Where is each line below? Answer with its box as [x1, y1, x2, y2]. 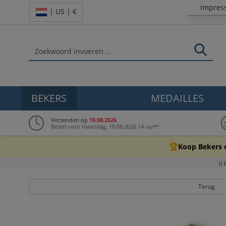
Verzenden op [51, 116, 89, 124]
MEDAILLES [151, 91, 204, 105]
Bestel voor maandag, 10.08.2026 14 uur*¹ [51, 123, 159, 130]
